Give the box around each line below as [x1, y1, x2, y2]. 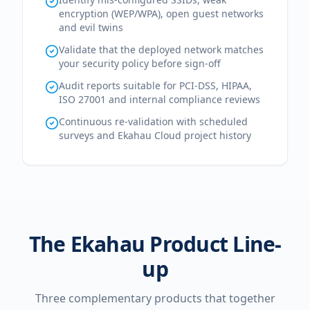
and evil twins [59, 21, 123, 34]
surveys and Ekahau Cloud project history [59, 129, 251, 142]
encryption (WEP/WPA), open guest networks [59, 7, 264, 20]
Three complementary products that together [35, 291, 275, 306]
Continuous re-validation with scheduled [59, 115, 248, 128]
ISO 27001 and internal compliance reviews [59, 93, 260, 106]
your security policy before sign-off [59, 57, 221, 70]
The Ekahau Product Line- [28, 230, 282, 258]
